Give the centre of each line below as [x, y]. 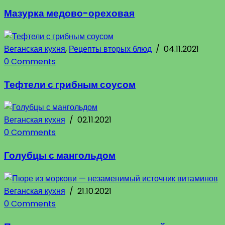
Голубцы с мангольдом [60, 156]
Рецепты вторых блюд [110, 49]
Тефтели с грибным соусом [70, 84]
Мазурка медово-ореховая [69, 14]
